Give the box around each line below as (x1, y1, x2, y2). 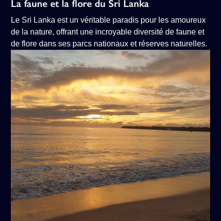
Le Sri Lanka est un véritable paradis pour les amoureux (11, 16, 206, 25)
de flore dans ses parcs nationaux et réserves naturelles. (11, 39, 208, 48)
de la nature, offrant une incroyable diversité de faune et (11, 28, 205, 37)
